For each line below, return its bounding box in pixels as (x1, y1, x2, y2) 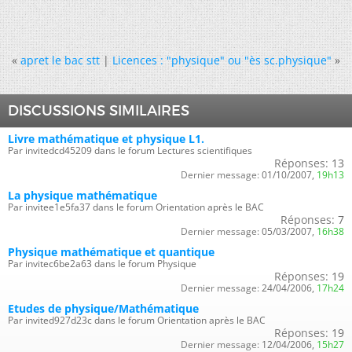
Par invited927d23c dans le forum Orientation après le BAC (8, 313, 266, 327)
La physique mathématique (8, 188, 157, 203)
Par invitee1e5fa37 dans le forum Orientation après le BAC (8, 200, 264, 214)
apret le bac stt (20, 53, 100, 68)
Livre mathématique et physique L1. (8, 131, 204, 146)
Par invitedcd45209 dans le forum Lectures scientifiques (8, 144, 252, 157)
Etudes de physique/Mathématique (8, 301, 199, 316)
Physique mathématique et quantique (8, 244, 214, 259)
